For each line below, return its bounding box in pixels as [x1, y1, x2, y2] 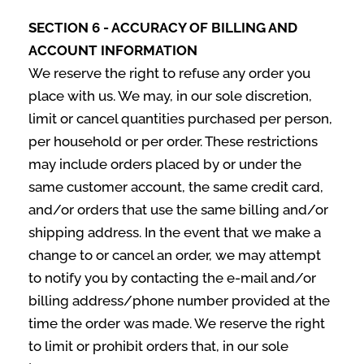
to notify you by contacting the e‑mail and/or [28, 270, 316, 286]
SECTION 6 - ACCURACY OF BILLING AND [28, 19, 297, 36]
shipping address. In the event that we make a [28, 224, 321, 240]
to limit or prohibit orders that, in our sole [28, 338, 288, 354]
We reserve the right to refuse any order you [28, 65, 310, 81]
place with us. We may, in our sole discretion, [28, 88, 312, 104]
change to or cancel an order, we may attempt [28, 247, 321, 263]
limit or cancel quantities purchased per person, [28, 110, 332, 127]
